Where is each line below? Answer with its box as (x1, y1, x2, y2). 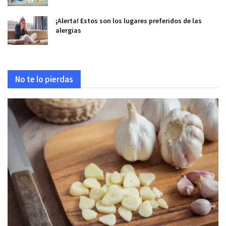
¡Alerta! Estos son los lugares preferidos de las (55, 16, 202, 26)
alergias (55, 26, 81, 35)
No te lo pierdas (15, 74, 73, 85)
